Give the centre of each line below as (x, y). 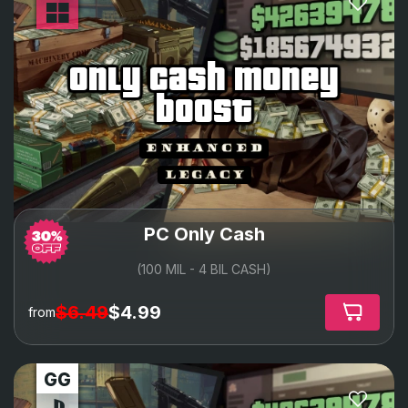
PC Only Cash (204, 234)
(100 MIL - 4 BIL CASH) (204, 269)
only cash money (204, 78)
